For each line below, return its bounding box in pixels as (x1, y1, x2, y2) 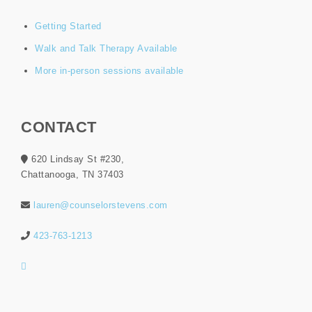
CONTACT (21, 118, 97, 136)
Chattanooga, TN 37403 (21, 169, 124, 180)
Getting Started (35, 21, 102, 31)
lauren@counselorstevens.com (33, 200, 168, 210)
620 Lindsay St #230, (28, 154, 124, 164)
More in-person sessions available (35, 65, 184, 76)
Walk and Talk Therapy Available (35, 43, 178, 54)
